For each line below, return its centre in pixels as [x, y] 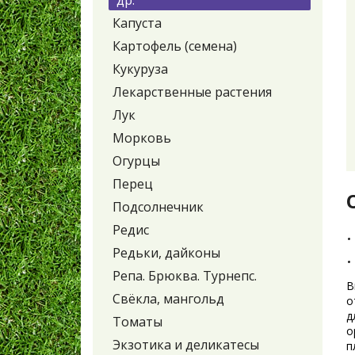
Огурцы [136, 161]
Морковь [142, 138]
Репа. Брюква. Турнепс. [185, 276]
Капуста [137, 23]
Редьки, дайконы [166, 253]
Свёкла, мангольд [168, 299]
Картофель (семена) [175, 46]
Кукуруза [140, 69]
